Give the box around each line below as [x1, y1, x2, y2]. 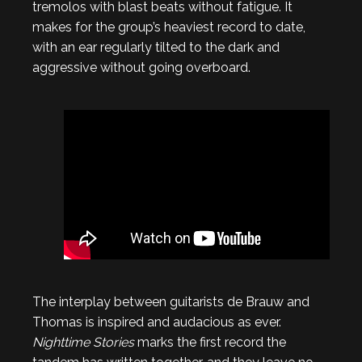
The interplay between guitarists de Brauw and [32, 293, 309, 309]
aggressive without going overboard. [32, 59, 250, 75]
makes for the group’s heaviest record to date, [32, 19, 305, 35]
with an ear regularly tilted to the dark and [32, 39, 280, 55]
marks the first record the [137, 334, 286, 350]
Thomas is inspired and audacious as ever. [32, 314, 281, 330]
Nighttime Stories [32, 334, 137, 350]
